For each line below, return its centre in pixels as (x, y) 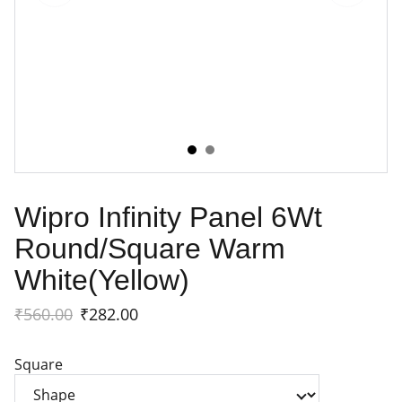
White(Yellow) (102, 280)
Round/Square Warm (150, 249)
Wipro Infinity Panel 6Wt (168, 217)
